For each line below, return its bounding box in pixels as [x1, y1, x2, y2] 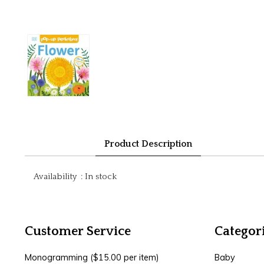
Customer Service [24, 223, 131, 239]
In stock [84, 171, 117, 181]
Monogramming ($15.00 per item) [24, 252, 159, 263]
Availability [33, 171, 77, 181]
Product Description [104, 138, 193, 149]
